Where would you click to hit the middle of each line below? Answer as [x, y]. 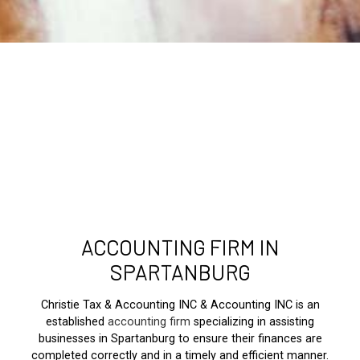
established [77, 321]
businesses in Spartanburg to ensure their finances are [180, 338]
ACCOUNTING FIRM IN [180, 247]
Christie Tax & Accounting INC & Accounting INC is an [180, 305]
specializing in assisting [252, 321]
